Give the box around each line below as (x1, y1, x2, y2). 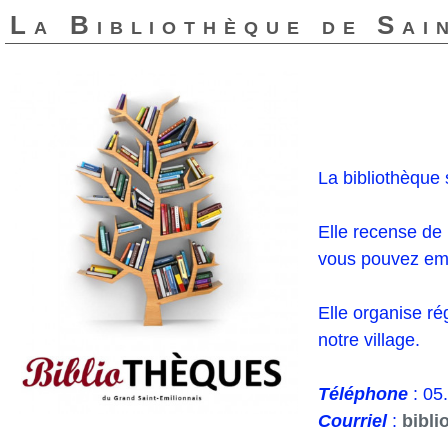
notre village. (318, 330, 420, 350)
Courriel (318, 411, 387, 431)
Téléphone (318, 384, 408, 404)
